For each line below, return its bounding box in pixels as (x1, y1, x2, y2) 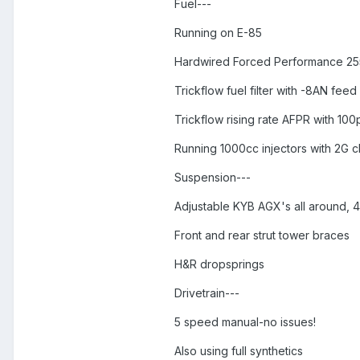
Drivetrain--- (174, 286, 239, 301)
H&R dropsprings (174, 257, 264, 272)
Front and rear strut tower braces (174, 228, 350, 243)
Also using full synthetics (174, 344, 303, 358)
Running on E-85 (174, 26, 262, 40)
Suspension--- (174, 170, 251, 185)
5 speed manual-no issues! (174, 315, 316, 329)
